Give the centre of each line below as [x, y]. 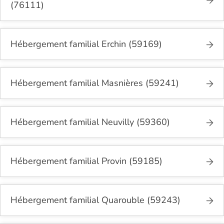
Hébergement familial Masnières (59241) [95, 83]
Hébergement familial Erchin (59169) [86, 44]
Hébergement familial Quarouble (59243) [95, 200]
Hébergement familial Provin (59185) [86, 161]
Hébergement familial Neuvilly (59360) [90, 122]
